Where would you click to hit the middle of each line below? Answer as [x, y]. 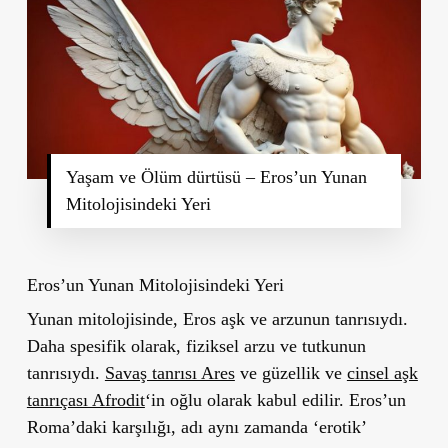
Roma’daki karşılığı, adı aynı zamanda [169, 426]
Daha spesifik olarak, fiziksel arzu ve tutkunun [196, 345]
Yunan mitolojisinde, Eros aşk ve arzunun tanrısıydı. [217, 318]
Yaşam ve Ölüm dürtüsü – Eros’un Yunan [216, 176]
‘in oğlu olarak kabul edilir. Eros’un [275, 399]
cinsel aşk [382, 372]
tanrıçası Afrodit [85, 399]
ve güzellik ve [290, 372]
